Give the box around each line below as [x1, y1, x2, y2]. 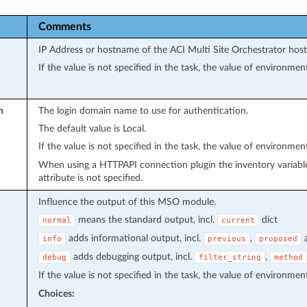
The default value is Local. [38, 123, 146, 134]
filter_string [198, 252, 261, 262]
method [273, 252, 303, 262]
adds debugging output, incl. [70, 251, 195, 262]
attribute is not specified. [38, 172, 143, 183]
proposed [258, 234, 297, 243]
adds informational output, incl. [65, 232, 204, 243]
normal [42, 215, 71, 225]
